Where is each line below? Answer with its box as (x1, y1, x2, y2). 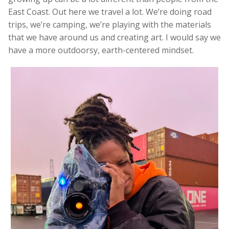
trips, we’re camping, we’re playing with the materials (8, 18, 211, 30)
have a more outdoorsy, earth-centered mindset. (8, 44, 196, 56)
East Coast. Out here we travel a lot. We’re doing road (8, 6, 212, 17)
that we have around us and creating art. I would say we (8, 31, 221, 43)
